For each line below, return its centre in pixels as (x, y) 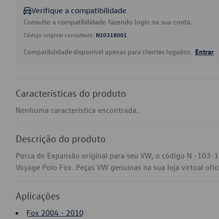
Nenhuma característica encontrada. (77, 110)
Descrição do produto (61, 138)
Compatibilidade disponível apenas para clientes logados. (108, 52)
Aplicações (38, 196)
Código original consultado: (60, 35)
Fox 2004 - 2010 (55, 213)
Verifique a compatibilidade (79, 10)
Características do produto (71, 93)
